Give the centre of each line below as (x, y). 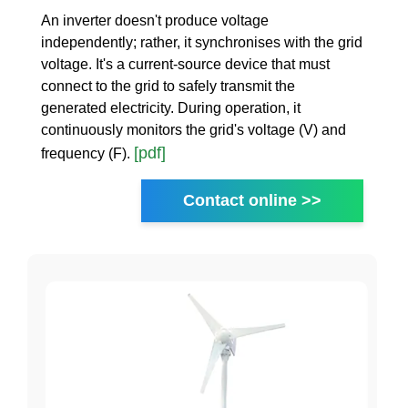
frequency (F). (87, 154)
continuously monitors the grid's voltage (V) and (194, 130)
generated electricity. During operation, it (171, 108)
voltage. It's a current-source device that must (185, 65)
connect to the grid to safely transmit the (168, 87)
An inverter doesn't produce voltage (155, 21)
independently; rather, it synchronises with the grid (202, 43)
